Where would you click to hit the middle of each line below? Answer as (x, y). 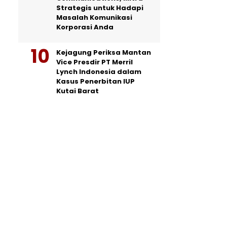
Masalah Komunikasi (94, 17)
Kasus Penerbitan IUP (96, 81)
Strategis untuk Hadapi (100, 8)
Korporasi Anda (85, 27)
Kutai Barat (78, 91)
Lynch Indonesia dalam (99, 72)
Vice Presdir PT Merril (94, 62)
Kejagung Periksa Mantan (104, 52)
